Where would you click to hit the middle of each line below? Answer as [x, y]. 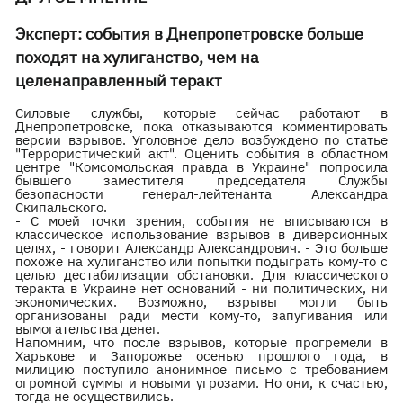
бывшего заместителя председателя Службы [201, 180]
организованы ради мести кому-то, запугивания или [201, 315]
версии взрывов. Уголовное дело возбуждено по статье [201, 140]
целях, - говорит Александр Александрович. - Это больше [201, 248]
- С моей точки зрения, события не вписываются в [201, 221]
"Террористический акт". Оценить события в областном [201, 153]
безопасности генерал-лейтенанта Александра [201, 194]
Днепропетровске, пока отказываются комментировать [201, 126]
